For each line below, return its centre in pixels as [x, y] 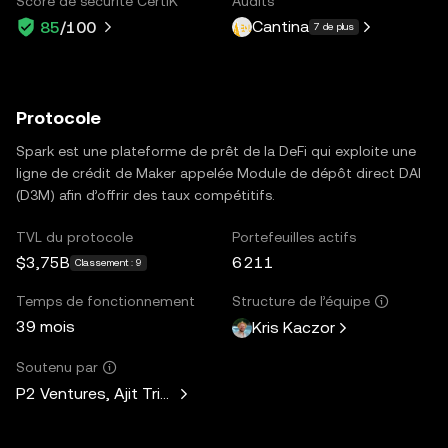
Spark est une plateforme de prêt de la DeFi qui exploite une [216, 150]
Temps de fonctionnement [105, 300]
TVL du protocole [74, 236]
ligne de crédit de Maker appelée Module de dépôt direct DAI [218, 172]
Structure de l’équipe [301, 300]
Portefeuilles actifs [294, 236]
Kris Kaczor [293, 327]
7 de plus [334, 26]
